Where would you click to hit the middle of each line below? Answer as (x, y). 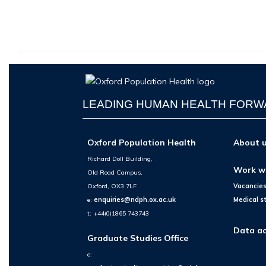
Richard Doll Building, (120, 158)
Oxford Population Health (142, 142)
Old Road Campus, (115, 172)
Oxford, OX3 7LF (112, 186)
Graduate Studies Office (138, 238)
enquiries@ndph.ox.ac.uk (135, 199)
